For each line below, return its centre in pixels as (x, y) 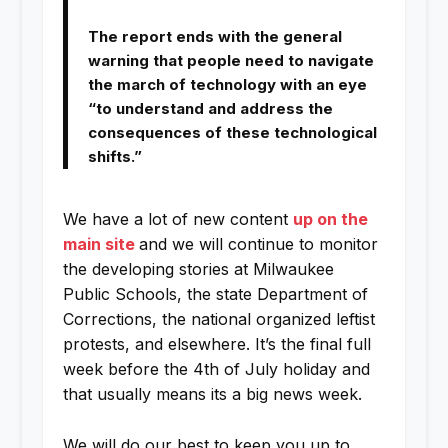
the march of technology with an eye (227, 85)
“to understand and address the (210, 109)
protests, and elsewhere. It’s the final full (216, 344)
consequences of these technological (232, 133)
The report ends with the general (214, 37)
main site (98, 244)
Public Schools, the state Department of (215, 294)
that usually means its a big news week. (212, 394)
